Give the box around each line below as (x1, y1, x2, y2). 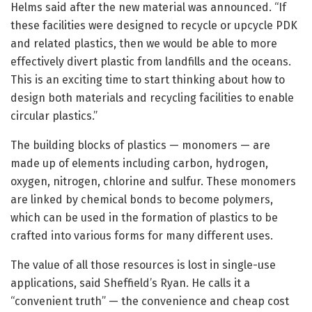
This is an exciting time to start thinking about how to (10, 73, 285, 87)
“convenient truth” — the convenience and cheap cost (10, 295, 289, 309)
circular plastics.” (10, 109, 97, 123)
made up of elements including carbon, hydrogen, (10, 157, 268, 171)
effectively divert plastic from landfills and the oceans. (10, 55, 291, 69)
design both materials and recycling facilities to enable (10, 91, 294, 105)
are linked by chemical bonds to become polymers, (10, 193, 273, 207)
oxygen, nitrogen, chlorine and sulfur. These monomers (10, 175, 296, 189)
